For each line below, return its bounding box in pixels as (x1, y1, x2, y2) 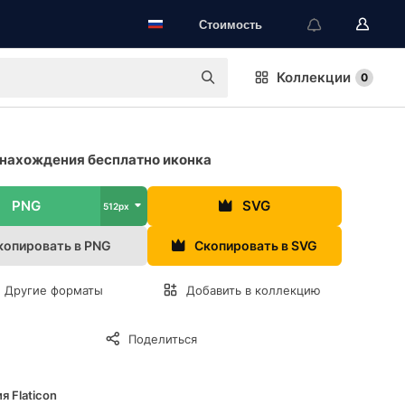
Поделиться (128, 332, 197, 346)
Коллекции (277, 69, 351, 86)
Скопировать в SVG (193, 238, 317, 253)
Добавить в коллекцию (186, 283, 321, 297)
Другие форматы (5, 283, 103, 297)
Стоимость (199, 15, 262, 33)
